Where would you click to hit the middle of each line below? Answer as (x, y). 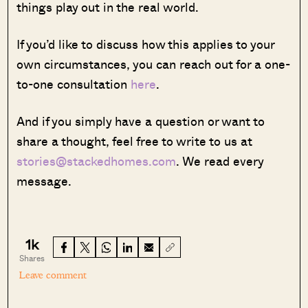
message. (44, 180)
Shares (32, 257)
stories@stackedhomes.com (97, 161)
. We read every (220, 161)
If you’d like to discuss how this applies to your (146, 44)
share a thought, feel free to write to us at (135, 141)
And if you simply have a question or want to (141, 121)
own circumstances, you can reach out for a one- (154, 64)
